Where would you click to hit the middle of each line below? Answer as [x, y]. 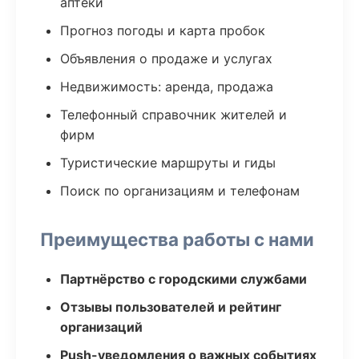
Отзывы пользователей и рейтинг [171, 307]
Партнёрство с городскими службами [184, 279]
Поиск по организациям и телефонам [180, 191]
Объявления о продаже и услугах [166, 58]
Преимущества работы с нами [177, 239]
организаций [101, 327]
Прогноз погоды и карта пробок [163, 30]
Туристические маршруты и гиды [168, 163]
